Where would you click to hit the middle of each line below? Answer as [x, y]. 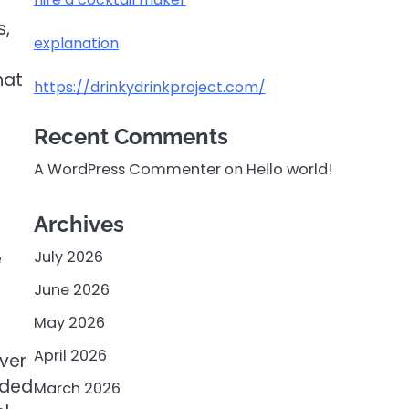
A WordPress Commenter [127, 169]
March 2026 [77, 388]
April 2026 [70, 356]
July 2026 [68, 257]
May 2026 [69, 323]
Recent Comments [131, 136]
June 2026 [71, 290]
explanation [76, 43]
